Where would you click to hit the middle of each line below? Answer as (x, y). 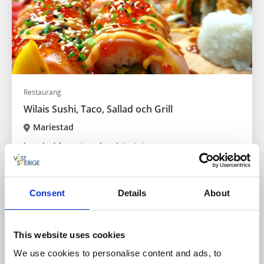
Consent (47, 193)
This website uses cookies (70, 235)
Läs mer (39, 158)
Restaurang (42, 93)
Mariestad (53, 127)
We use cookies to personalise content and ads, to (118, 253)
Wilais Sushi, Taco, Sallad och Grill (98, 109)
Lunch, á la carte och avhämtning (89, 146)
